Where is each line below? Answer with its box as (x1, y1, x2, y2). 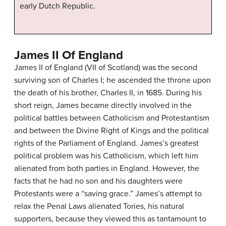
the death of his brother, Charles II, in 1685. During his (14, 87, 202, 98)
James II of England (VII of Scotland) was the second (14, 62, 197, 73)
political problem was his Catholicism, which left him (14, 150, 198, 161)
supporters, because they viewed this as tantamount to (14, 213, 206, 224)
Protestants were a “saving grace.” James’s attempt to (14, 188, 202, 199)
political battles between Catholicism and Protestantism (14, 112, 209, 123)
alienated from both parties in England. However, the (14, 163, 199, 174)
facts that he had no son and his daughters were (14, 176, 183, 186)
